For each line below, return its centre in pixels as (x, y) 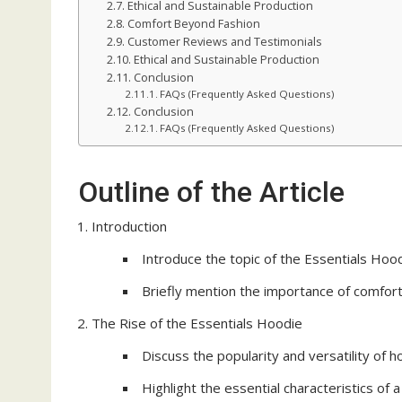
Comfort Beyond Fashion (193, 23)
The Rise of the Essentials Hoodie (197, 323)
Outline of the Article (211, 192)
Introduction (129, 226)
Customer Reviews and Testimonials (224, 41)
